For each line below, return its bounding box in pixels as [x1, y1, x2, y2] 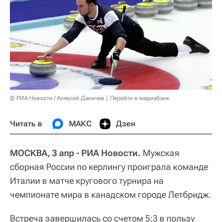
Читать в [10, 119, 42, 129]
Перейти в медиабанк [110, 95, 169, 102]
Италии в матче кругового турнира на [10, 175, 164, 186]
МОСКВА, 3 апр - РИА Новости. [10, 148, 141, 159]
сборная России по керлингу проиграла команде [10, 162, 208, 172]
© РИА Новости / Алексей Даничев [10, 95, 105, 102]
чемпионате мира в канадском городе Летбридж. [10, 189, 211, 200]
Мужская [141, 148, 179, 159]
